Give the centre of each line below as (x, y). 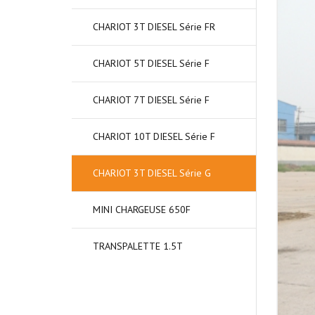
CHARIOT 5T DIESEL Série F (151, 63)
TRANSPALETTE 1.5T (138, 246)
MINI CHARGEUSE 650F (142, 210)
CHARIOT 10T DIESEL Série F (154, 136)
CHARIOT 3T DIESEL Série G (152, 173)
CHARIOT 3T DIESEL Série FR (154, 27)
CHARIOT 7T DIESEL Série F (151, 100)
